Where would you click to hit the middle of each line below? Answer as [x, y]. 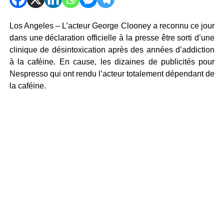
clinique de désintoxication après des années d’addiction [112, 50]
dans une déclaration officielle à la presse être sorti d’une [112, 38]
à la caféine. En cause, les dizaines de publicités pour [112, 62]
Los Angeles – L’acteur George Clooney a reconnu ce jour [112, 26]
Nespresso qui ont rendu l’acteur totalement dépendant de [112, 74]
